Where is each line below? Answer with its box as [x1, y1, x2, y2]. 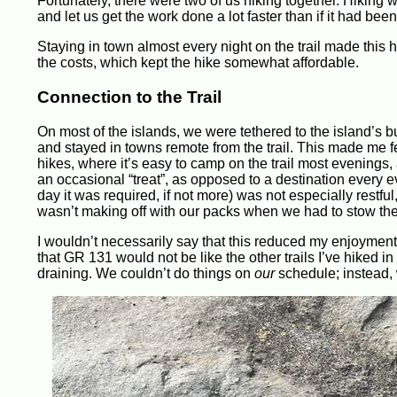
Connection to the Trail [37, 88, 222, 107]
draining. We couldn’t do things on [37, 265, 254, 281]
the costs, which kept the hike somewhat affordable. [37, 55, 359, 71]
